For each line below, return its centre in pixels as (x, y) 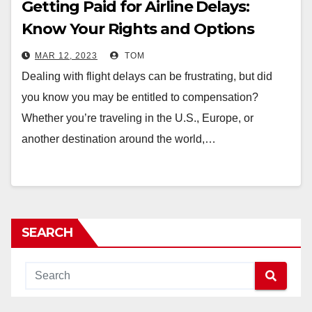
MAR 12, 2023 (66, 56)
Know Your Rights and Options (138, 29)
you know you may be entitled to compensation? (140, 97)
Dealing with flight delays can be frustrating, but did (147, 76)
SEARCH (47, 233)
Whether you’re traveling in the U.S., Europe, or (138, 118)
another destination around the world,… (119, 139)
